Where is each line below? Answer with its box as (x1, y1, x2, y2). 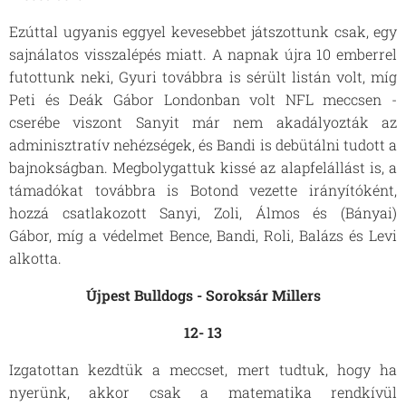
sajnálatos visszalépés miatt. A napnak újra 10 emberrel (9, 44, 397, 63)
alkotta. (9, 248, 65, 267)
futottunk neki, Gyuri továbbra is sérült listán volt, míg (9, 67, 397, 86)
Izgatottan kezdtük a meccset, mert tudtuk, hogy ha (9, 360, 397, 379)
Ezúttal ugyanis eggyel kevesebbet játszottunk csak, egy (9, 22, 397, 41)
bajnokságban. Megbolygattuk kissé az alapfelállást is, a (9, 158, 397, 177)
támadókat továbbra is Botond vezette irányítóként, (9, 180, 397, 199)
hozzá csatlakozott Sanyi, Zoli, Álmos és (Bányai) (9, 203, 397, 222)
